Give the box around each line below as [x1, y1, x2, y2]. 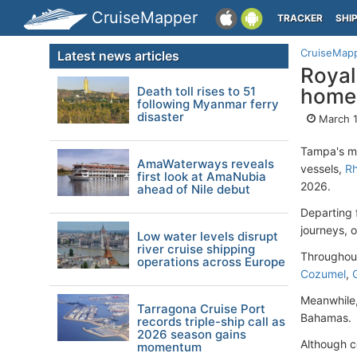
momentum [137, 339, 202, 355]
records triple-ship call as [137, 314, 285, 329]
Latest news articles [57, 48, 179, 64]
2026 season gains [137, 327, 246, 342]
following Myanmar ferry [137, 96, 279, 112]
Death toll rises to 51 [137, 84, 256, 99]
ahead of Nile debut [137, 182, 250, 197]
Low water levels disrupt [137, 229, 278, 244]
